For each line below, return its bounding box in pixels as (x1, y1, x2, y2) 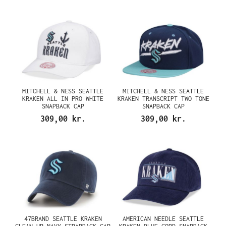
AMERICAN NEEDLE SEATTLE (123, 215, 204, 222)
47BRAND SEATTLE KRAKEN (24, 215, 102, 222)
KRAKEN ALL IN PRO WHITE (22, 94, 103, 102)
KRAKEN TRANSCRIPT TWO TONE (117, 94, 209, 102)
